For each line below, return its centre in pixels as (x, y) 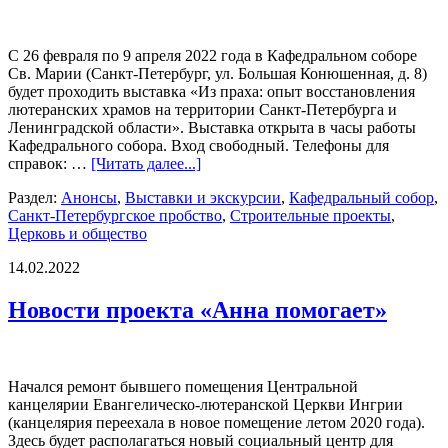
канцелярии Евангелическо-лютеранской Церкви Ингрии (205, 404)
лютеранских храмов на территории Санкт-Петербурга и (202, 110)
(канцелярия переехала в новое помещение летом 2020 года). (216, 422)
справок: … (49, 164)
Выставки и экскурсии (203, 198)
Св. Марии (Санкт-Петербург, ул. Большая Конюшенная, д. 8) (217, 74)
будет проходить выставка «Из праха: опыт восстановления (211, 92)
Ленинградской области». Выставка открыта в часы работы (212, 128)
